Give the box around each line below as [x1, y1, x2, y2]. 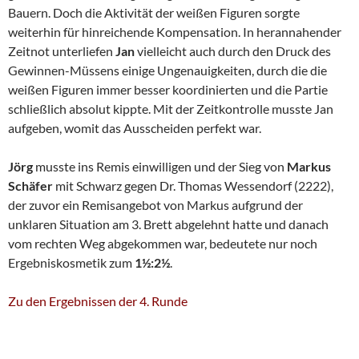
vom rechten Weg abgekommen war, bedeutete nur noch [8, 236, 317, 252]
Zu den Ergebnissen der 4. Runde [8, 293, 188, 309]
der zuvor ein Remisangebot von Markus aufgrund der [8, 197, 303, 213]
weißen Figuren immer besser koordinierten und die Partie [8, 82, 328, 98]
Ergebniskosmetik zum [8, 255, 135, 271]
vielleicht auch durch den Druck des [137, 43, 331, 59]
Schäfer [8, 178, 55, 194]
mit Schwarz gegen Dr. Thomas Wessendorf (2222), [55, 178, 333, 194]
